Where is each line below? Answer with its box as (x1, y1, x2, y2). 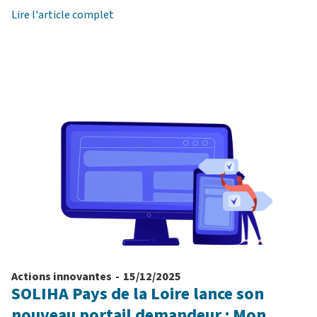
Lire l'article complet (11, 7, 114, 23)
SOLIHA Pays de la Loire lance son (11, 282, 264, 307)
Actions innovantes (11, 269, 112, 285)
